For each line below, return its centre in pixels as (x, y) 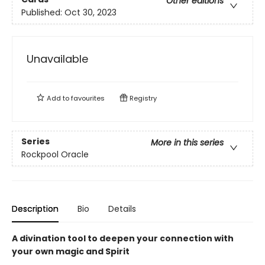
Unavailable (57, 59)
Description (35, 209)
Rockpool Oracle (55, 155)
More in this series (187, 143)
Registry (142, 98)
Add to (58, 98)
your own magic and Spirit (71, 251)
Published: (43, 13)
